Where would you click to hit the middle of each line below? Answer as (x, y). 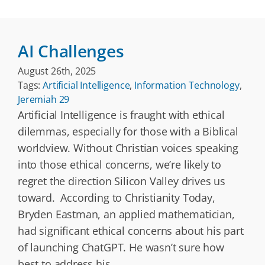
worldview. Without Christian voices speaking (128, 148)
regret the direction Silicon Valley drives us (122, 181)
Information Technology (187, 85)
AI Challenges (71, 51)
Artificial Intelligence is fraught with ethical (121, 115)
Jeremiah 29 (44, 99)
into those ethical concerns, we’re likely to (120, 164)
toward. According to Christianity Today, (117, 198)
